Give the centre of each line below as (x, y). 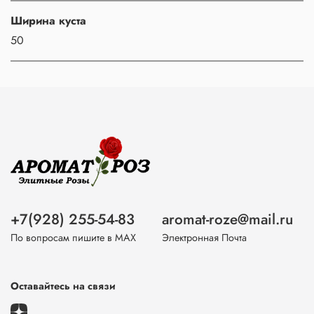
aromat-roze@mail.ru (227, 220)
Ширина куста (48, 20)
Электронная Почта (204, 238)
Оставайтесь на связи (63, 286)
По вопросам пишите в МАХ (73, 238)
